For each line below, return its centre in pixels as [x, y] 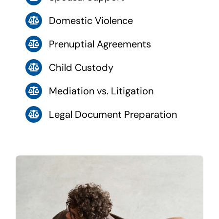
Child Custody [81, 67]
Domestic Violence [91, 20]
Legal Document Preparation [113, 114]
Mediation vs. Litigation [101, 91]
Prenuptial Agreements [100, 44]
